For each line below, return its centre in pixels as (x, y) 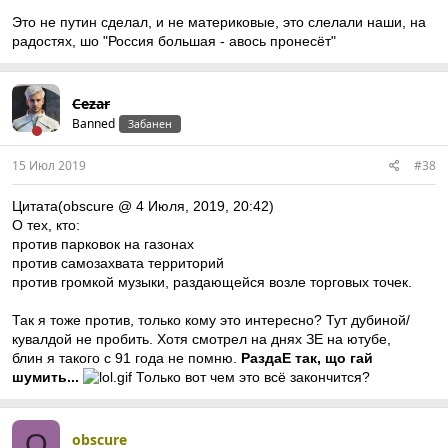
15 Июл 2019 (49, 165)
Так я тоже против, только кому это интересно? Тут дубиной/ (211, 320)
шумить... (45, 377)
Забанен (150, 124)
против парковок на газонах (103, 244)
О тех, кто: (46, 225)
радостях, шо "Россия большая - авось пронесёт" (174, 41)
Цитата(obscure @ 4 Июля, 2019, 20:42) (143, 206)
